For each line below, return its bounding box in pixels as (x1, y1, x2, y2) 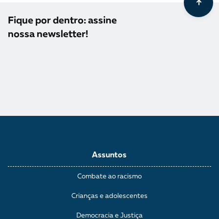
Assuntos (92, 151, 127, 159)
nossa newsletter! (8, 29, 88, 40)
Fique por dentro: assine (8, 16, 117, 26)
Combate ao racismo (77, 173, 142, 180)
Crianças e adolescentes (71, 192, 148, 199)
